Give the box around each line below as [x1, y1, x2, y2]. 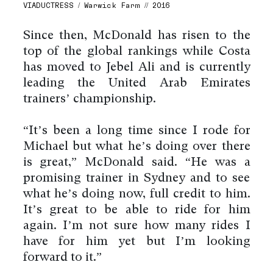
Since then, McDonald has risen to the [23, 30, 250, 43]
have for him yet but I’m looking [23, 236, 250, 249]
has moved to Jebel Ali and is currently [23, 62, 250, 74]
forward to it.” [23, 252, 102, 264]
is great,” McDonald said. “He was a [23, 157, 250, 169]
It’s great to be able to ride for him [23, 204, 250, 217]
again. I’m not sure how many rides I [23, 220, 250, 233]
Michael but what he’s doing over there [23, 141, 250, 154]
